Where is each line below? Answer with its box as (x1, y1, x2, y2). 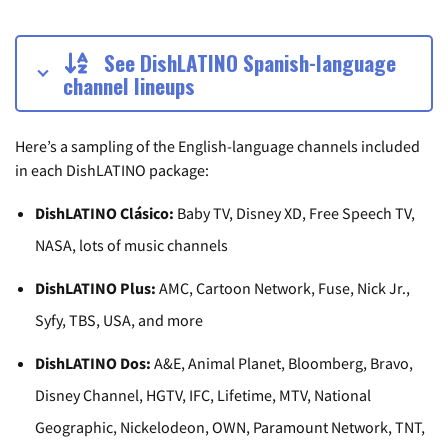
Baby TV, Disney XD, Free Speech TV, (174, 202, 415, 223)
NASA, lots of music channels (35, 234, 228, 255)
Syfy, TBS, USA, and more (35, 310, 203, 331)
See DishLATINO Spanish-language (104, 47, 397, 79)
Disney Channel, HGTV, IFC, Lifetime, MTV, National (35, 385, 371, 406)
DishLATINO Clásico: (35, 202, 174, 223)
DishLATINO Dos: (35, 353, 151, 374)
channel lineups (63, 70, 195, 102)
